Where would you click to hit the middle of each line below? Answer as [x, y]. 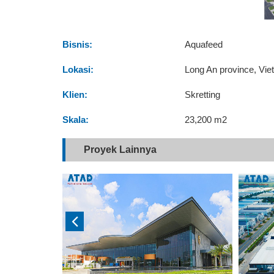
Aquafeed [204, 44]
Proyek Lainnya [120, 149]
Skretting [202, 94]
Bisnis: [77, 44]
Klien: [75, 94]
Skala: [76, 119]
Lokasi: [78, 69]
